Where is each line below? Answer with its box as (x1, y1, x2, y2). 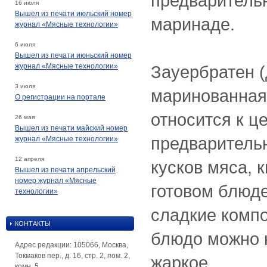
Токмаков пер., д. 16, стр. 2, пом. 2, (15, 251, 130, 260)
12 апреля (15, 155, 44, 162)
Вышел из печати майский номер (15, 123, 128, 132)
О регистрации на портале (15, 92, 105, 101)
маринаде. (151, 14, 235, 34)
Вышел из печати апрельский (15, 165, 116, 174)
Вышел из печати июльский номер (15, 9, 132, 18)
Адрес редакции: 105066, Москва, (15, 240, 128, 249)
